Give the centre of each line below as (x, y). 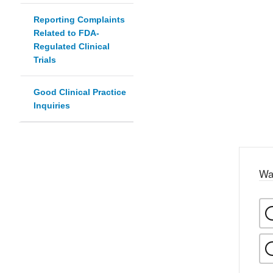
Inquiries (52, 106)
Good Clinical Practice (80, 92)
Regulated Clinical (72, 47)
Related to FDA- (66, 33)
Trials (45, 60)
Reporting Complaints (79, 20)
